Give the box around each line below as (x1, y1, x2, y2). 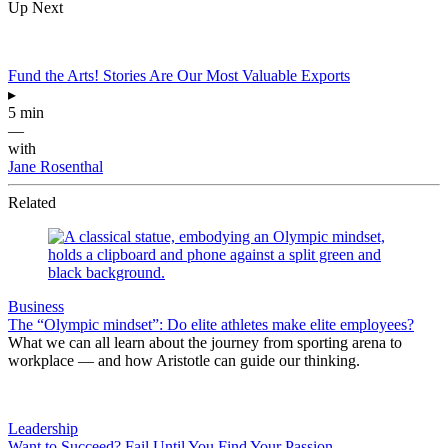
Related (8, 193, 56, 211)
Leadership (8, 419, 78, 437)
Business (8, 297, 64, 315)
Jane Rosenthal (8, 157, 103, 175)
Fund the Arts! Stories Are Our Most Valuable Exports (8, 66, 350, 84)
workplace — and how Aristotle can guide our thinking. (8, 351, 360, 369)
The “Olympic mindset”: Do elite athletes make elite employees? (8, 315, 414, 333)
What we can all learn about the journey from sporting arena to (8, 333, 402, 351)
